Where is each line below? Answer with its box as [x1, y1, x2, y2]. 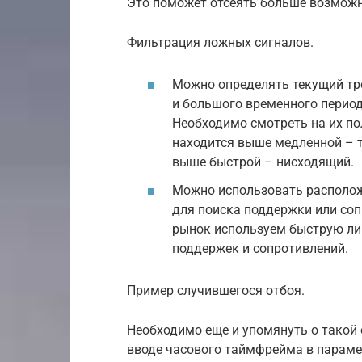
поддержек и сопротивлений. [172, 240, 348, 256]
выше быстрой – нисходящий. [172, 154, 354, 170]
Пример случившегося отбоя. [127, 283, 305, 299]
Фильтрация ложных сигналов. [127, 35, 314, 51]
